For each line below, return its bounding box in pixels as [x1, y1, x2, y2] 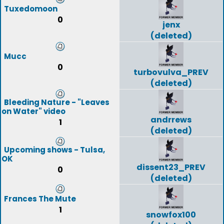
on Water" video [1, 106, 65, 116]
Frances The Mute [4, 193, 76, 204]
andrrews [150, 114, 191, 125]
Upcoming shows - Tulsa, [4, 144, 105, 155]
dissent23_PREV [136, 161, 205, 173]
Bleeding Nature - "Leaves [4, 97, 109, 107]
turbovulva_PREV [133, 66, 208, 78]
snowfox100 [146, 209, 196, 220]
